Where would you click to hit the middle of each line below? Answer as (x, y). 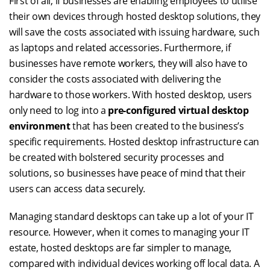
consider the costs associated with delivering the (115, 79)
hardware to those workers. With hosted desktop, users (131, 95)
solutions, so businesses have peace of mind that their (127, 173)
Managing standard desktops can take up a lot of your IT (131, 217)
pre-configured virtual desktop (178, 111)
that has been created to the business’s (157, 126)
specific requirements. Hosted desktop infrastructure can (134, 142)
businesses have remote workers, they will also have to (128, 64)
